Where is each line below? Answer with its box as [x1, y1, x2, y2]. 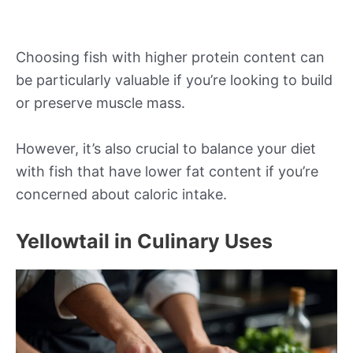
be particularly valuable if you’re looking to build [16, 72, 333, 89]
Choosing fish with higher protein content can [16, 49, 325, 66]
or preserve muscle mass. [16, 95, 185, 112]
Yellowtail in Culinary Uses [16, 229, 273, 253]
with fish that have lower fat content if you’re [16, 163, 318, 180]
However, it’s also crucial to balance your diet [16, 140, 316, 158]
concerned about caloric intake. [16, 186, 227, 203]
